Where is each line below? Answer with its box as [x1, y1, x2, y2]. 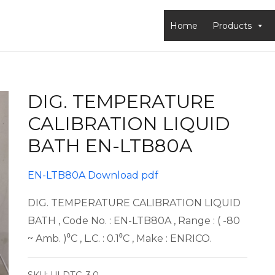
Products [212, 20, 252, 32]
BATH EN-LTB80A [27, 134, 193, 158]
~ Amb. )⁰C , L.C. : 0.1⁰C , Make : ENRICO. [27, 233, 212, 245]
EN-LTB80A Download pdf [27, 169, 158, 182]
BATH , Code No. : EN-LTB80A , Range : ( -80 [27, 215, 240, 227]
